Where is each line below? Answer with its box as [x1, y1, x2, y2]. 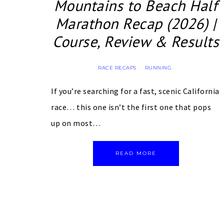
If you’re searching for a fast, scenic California [51, 86, 219, 96]
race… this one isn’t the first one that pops [51, 102, 211, 112]
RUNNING [144, 64, 172, 71]
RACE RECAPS [98, 64, 136, 71]
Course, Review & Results [52, 31, 219, 51]
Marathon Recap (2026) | [55, 13, 216, 33]
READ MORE [115, 150, 156, 157]
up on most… [51, 118, 101, 128]
